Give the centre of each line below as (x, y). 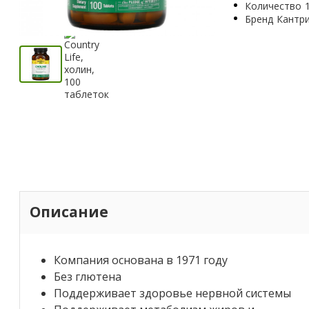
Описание (69, 212)
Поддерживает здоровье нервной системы (172, 293)
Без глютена (88, 276)
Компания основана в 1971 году (141, 260)
